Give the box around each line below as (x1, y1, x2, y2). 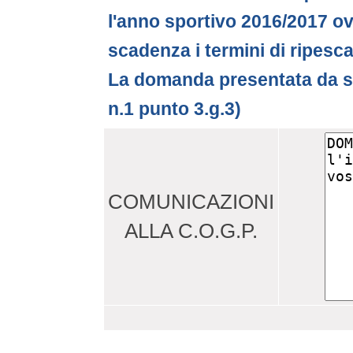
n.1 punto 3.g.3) (108, 98, 241, 119)
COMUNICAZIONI (108, 191, 274, 213)
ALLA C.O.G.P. (124, 220, 258, 242)
